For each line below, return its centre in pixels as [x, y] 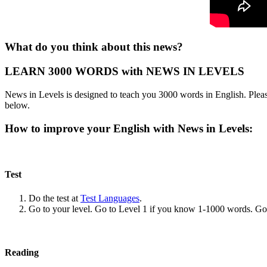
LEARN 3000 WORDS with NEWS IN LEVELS [125, 72]
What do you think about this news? [94, 47]
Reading [22, 253]
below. [17, 105]
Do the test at [55, 198]
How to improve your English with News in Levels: [130, 128]
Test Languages [110, 198]
